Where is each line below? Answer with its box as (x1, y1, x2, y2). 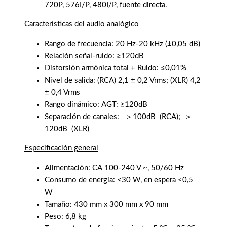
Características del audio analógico (24, 20, 139, 28)
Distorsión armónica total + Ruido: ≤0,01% (45, 64, 186, 72)
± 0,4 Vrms (45, 88, 80, 96)
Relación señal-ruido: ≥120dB (45, 52, 144, 60)
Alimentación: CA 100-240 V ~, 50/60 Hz (45, 164, 184, 172)
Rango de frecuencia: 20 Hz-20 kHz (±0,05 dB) (45, 40, 200, 48)
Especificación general (24, 144, 98, 153)
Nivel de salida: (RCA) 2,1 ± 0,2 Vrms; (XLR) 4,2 (45, 76, 201, 84)
